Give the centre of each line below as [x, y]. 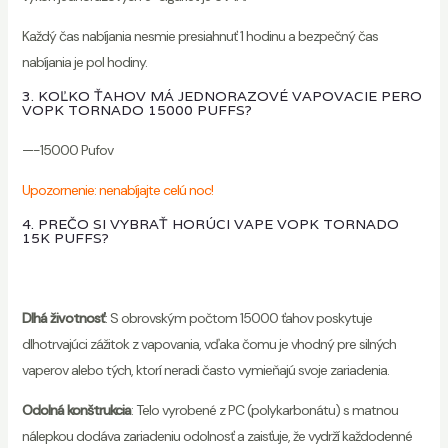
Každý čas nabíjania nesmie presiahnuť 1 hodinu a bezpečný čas [199, 35]
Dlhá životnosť [63, 317]
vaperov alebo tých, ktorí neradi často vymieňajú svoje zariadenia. [205, 369]
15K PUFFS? [65, 237]
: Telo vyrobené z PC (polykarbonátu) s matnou [264, 409]
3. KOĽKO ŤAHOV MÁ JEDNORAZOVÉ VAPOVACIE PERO [221, 95]
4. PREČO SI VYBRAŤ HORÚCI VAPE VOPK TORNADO [210, 223]
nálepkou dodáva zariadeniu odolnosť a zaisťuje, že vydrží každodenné [216, 435]
